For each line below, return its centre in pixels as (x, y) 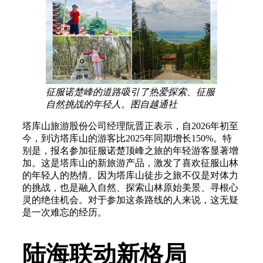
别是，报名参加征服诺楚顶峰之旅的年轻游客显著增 (130, 150)
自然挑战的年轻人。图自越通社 (112, 104)
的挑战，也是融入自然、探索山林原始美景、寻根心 (130, 187)
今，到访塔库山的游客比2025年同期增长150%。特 (127, 138)
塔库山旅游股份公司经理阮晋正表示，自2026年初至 (130, 126)
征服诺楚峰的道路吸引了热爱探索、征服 (130, 92)
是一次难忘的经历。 (65, 212)
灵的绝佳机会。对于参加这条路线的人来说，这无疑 (130, 200)
